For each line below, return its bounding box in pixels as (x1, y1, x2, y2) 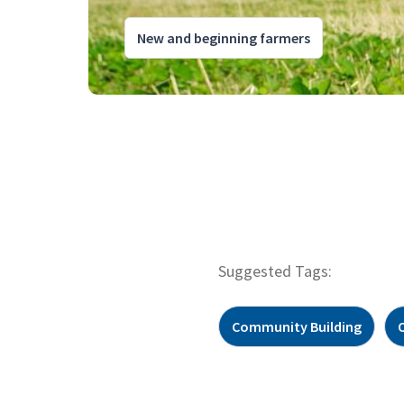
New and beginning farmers (137, 28, 310, 47)
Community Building (232, 317, 362, 335)
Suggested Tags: (218, 260, 332, 281)
